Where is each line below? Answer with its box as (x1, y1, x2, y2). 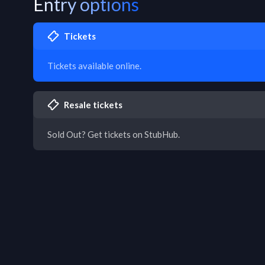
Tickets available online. (47, 60, 141, 71)
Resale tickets (64, 99, 122, 110)
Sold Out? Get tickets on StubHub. (47, 129, 180, 140)
